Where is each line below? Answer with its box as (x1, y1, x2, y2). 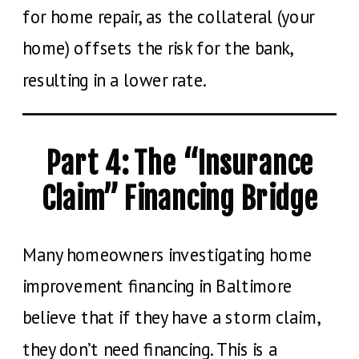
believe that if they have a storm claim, (22, 305, 321, 329)
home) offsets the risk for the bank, (22, 36, 293, 59)
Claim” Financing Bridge (41, 180, 318, 216)
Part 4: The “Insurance (46, 145, 313, 182)
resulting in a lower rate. (22, 68, 207, 91)
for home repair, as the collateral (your (22, 5, 315, 28)
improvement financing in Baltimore (22, 274, 292, 297)
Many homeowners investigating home (22, 243, 313, 266)
